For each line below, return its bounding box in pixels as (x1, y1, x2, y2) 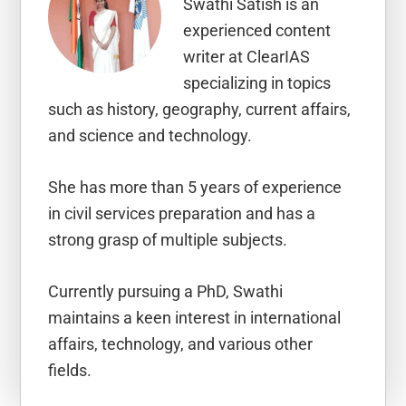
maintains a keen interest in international (48, 307, 342, 327)
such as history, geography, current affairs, (48, 99, 352, 119)
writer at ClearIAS (183, 46, 311, 66)
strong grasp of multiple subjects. (48, 229, 288, 249)
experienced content (183, 20, 332, 40)
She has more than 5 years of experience (48, 177, 343, 197)
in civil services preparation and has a (48, 203, 316, 223)
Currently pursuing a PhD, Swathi (48, 281, 284, 301)
